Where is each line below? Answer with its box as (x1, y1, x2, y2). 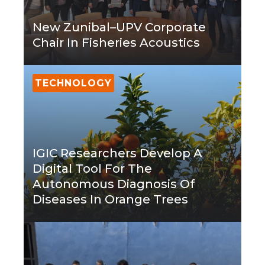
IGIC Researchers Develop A (33, 146, 202, 161)
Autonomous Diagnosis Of (33, 177, 195, 192)
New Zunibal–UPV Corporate (33, 20, 206, 35)
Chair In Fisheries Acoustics (33, 35, 200, 50)
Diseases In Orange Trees (33, 192, 191, 207)
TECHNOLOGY (35, 77, 112, 89)
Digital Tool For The (33, 161, 152, 176)
